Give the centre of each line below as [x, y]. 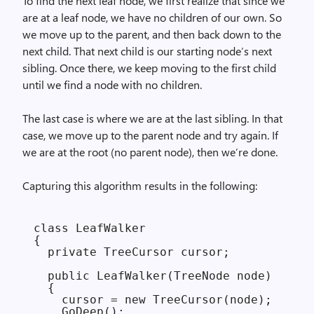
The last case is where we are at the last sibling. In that [152, 118]
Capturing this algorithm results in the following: [140, 185]
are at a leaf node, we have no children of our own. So [152, 17]
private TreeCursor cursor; [132, 252]
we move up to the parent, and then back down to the [152, 34]
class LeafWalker [90, 228]
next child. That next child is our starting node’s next [147, 51]
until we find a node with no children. [112, 84]
